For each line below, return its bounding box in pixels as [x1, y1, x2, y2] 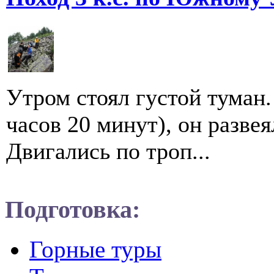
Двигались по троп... [6, 138, 210, 164]
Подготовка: [5, 195, 140, 223]
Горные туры [29, 235, 161, 262]
